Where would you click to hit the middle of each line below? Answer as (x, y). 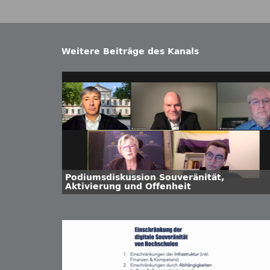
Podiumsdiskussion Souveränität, (145, 177)
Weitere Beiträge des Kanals (130, 52)
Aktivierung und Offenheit (128, 187)
